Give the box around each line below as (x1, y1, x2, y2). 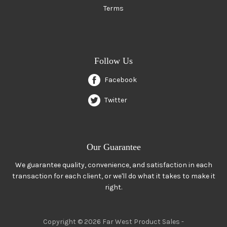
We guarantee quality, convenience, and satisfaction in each (15, 160, 212, 169)
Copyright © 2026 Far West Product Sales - (43, 217, 184, 226)
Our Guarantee (86, 141, 141, 152)
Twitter (104, 95, 127, 104)
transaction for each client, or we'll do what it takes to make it (12, 171, 215, 180)
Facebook (104, 75, 137, 84)
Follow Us (94, 55, 133, 66)
